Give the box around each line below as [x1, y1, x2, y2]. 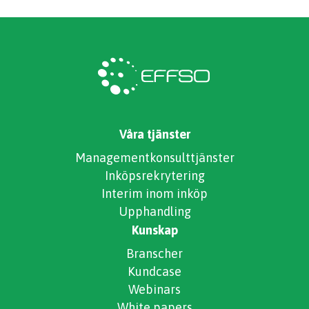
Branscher [126, 246, 183, 261]
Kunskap [131, 222, 178, 237]
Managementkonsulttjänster [74, 150, 235, 165]
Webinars [128, 281, 181, 297]
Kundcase [128, 263, 181, 279]
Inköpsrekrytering [104, 168, 205, 183]
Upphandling [118, 203, 191, 219]
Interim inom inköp [101, 186, 208, 201]
